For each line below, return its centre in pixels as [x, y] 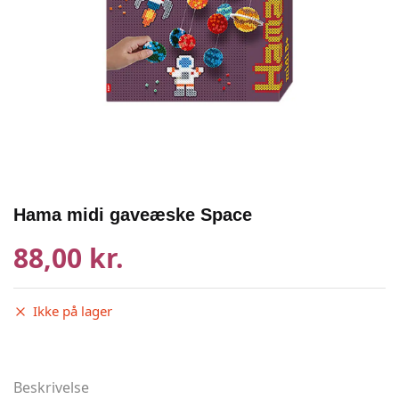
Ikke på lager [73, 311]
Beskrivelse [51, 387]
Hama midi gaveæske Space [133, 215]
